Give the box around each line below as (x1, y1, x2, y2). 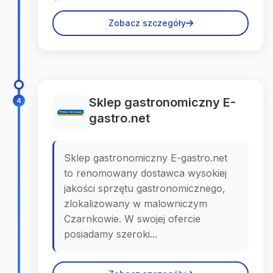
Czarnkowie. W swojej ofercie (64, 213, 200, 225)
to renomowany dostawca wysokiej (64, 167, 227, 179)
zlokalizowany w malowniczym (64, 197, 207, 210)
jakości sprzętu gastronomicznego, (64, 182, 225, 194)
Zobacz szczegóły (108, 18, 186, 28)
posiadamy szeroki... (64, 228, 157, 240)
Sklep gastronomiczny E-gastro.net (64, 152, 227, 164)
